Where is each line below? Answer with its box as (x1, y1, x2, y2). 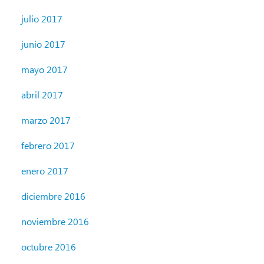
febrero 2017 (21, 139, 75, 152)
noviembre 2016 (21, 215, 89, 228)
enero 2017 (21, 164, 68, 177)
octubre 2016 (21, 240, 76, 253)
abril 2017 (21, 88, 63, 101)
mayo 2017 (21, 63, 68, 76)
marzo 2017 (21, 114, 71, 127)
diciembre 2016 (21, 190, 85, 203)
